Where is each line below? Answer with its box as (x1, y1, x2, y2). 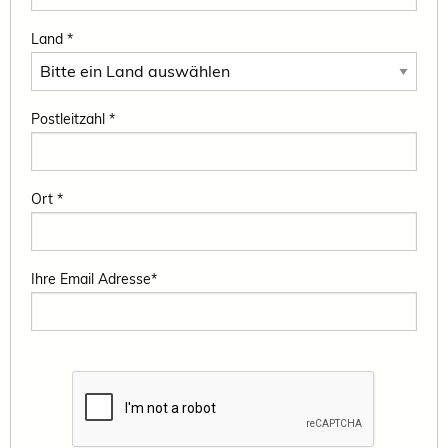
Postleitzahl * (31, 109, 115, 128)
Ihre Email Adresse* (31, 269, 157, 288)
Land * (31, 29, 73, 48)
